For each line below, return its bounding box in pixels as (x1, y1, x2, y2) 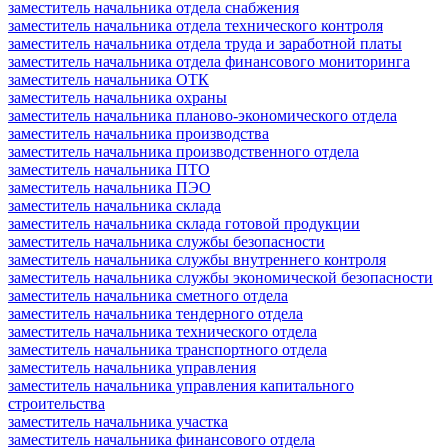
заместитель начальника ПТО (8, 160, 210, 178)
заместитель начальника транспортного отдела (8, 340, 327, 358)
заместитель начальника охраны (8, 88, 227, 106)
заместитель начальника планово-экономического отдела (8, 106, 397, 124)
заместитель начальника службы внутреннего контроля (8, 250, 386, 268)
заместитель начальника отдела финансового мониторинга (8, 52, 410, 70)
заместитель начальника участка (8, 412, 228, 430)
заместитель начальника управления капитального (8, 376, 354, 394)
